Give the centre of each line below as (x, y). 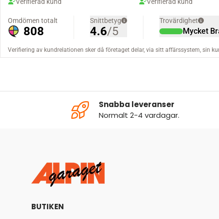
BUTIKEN (48, 207)
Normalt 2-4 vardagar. (139, 115)
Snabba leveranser (136, 104)
